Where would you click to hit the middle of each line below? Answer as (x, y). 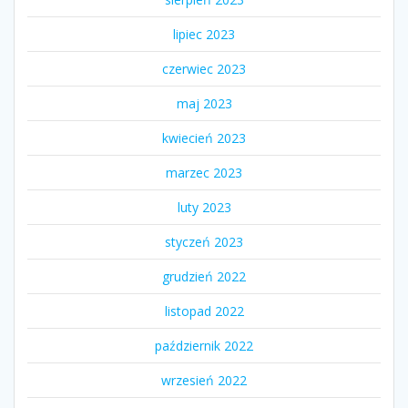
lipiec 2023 (204, 34)
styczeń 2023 (204, 241)
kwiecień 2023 (204, 138)
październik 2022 (204, 345)
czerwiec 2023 (204, 68)
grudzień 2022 (204, 276)
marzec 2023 (204, 172)
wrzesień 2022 (204, 380)
